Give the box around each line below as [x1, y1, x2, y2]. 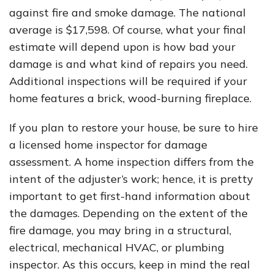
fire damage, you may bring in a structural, [9, 223, 231, 237]
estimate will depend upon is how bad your [9, 40, 235, 54]
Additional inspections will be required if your [9, 74, 247, 88]
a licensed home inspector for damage [9, 138, 207, 152]
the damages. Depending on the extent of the [9, 206, 248, 220]
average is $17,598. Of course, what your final [9, 23, 246, 37]
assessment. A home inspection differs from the [9, 155, 254, 169]
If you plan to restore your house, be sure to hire [9, 120, 258, 135]
